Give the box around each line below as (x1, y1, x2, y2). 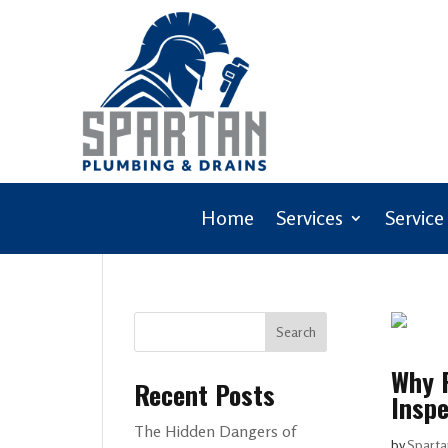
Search (275, 323, 316, 341)
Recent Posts (134, 374, 276, 414)
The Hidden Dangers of (134, 420, 297, 441)
